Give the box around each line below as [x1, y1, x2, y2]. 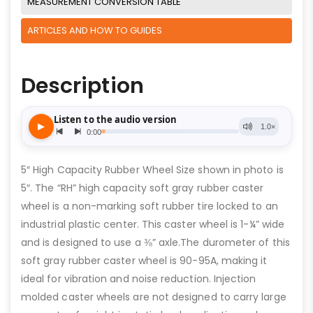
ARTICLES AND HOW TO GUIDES [27, 23, 162, 37]
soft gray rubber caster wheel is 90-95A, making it [21, 253, 268, 268]
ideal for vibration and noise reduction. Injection [21, 271, 256, 286]
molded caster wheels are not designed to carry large [21, 289, 286, 304]
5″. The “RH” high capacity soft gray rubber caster [21, 180, 264, 195]
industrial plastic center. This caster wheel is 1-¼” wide [21, 217, 284, 231]
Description [21, 71, 144, 101]
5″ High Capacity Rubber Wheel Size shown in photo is [21, 162, 284, 177]
